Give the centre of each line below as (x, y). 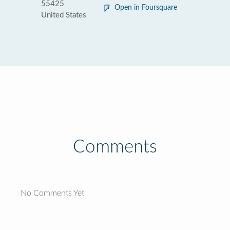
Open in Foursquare (146, 8)
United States (64, 15)
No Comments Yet (52, 193)
